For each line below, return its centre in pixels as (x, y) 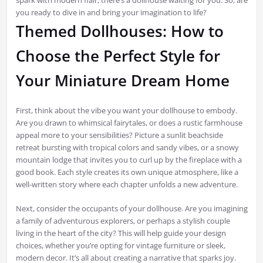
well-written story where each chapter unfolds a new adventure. (127, 185)
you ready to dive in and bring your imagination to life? (111, 13)
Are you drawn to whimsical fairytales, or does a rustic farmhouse (129, 123)
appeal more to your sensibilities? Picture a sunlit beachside (119, 135)
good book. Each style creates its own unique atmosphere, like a (127, 172)
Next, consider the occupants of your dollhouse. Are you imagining (131, 209)
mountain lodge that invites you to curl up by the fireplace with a (129, 160)
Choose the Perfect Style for (118, 56)
